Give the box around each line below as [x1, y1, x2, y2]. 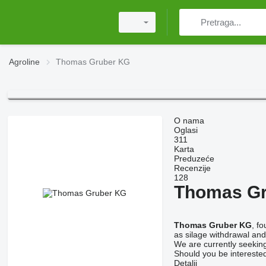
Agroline [9, 57, 40, 66]
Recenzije [173, 163, 211, 173]
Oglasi [173, 125, 198, 135]
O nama [173, 116, 204, 126]
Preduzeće [173, 154, 214, 164]
